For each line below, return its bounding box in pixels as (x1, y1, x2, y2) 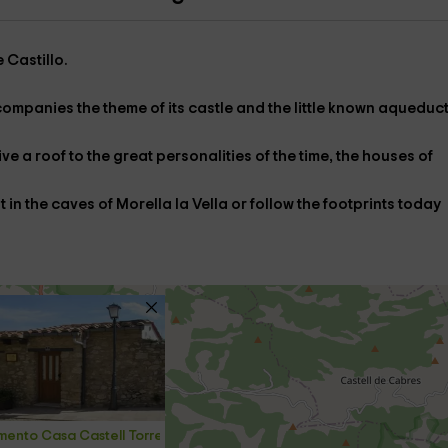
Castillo (6, 53, 64, 68)
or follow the (230, 197, 323, 212)
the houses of (335, 149, 433, 164)
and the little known (235, 101, 378, 116)
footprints (322, 197, 398, 212)
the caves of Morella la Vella (24, 197, 231, 212)
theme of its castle (102, 101, 236, 116)
